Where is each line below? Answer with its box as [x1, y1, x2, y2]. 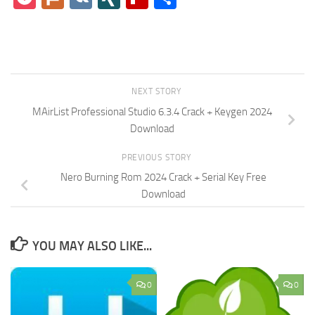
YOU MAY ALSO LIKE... [32, 238, 152, 255]
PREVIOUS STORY [122, 152, 193, 162]
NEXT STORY [131, 86, 184, 97]
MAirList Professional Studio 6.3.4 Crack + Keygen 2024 [32, 105, 272, 118]
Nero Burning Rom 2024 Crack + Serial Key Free [60, 171, 266, 184]
